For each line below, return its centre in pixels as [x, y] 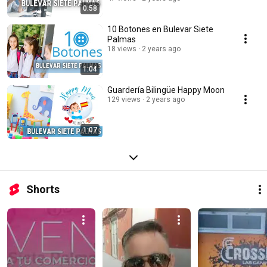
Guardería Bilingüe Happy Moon [166, 90]
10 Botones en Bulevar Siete [160, 29]
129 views [124, 100]
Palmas [122, 39]
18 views [122, 49]
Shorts [43, 189]
